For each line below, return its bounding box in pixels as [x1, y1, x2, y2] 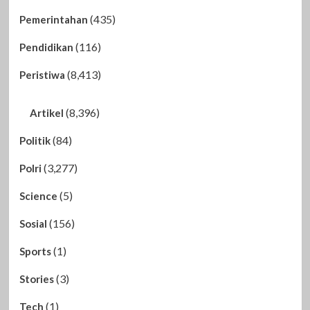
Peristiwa [19, 68, 65, 81]
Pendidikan [19, 40, 73, 53]
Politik [19, 134, 51, 147]
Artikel [29, 106, 64, 119]
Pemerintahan [19, 12, 88, 26]
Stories [19, 272, 54, 285]
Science [19, 189, 57, 202]
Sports [19, 244, 51, 257]
